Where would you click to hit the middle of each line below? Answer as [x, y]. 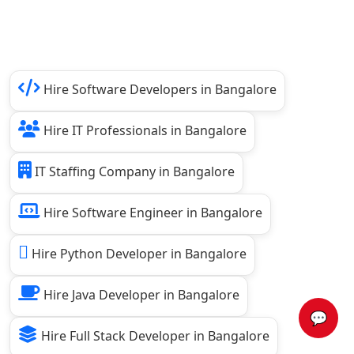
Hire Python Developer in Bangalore [137, 254]
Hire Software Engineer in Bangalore [151, 213]
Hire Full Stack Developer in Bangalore [154, 336]
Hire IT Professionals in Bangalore [143, 130]
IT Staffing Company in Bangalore [133, 171]
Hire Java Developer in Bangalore [140, 295]
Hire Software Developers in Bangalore [158, 89]
